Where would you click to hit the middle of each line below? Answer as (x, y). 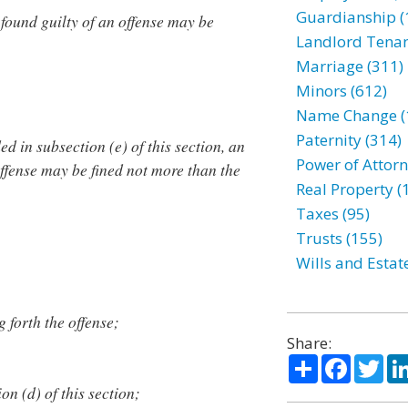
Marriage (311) (349, 66)
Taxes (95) (332, 214)
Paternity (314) (348, 140)
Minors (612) (341, 91)
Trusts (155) (339, 238)
